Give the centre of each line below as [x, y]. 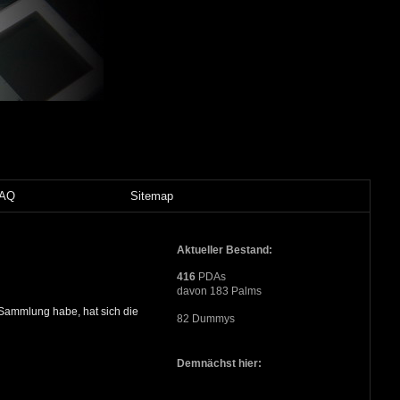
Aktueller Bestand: [224, 250]
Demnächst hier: [219, 364]
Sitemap [152, 196]
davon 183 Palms [219, 292]
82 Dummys [205, 319]
